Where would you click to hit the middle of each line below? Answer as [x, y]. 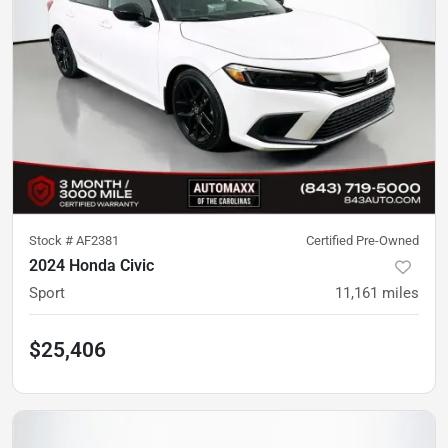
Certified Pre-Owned [362, 241]
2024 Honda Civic [91, 266]
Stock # [52, 241]
